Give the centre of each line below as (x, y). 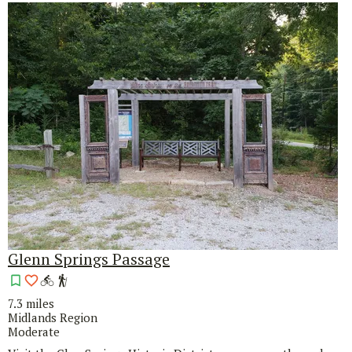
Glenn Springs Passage (89, 259)
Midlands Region (53, 318)
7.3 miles (31, 304)
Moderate (34, 332)
